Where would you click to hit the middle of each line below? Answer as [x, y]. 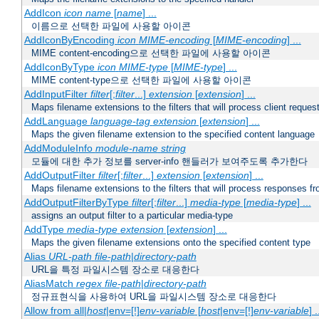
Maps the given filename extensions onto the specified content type [171, 243]
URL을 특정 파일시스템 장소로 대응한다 [115, 270]
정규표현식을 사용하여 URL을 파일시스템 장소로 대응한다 [154, 297]
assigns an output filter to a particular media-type [132, 216]
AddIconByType [61, 67]
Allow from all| [55, 311]
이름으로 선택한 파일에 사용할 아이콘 [111, 26]
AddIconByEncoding [70, 40]
